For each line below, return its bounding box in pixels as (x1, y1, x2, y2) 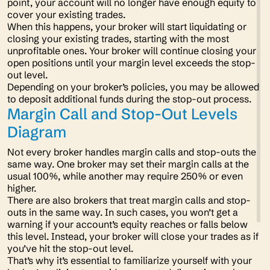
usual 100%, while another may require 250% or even (7, 170, 243, 182)
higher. (7, 182, 36, 194)
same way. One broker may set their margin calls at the (7, 158, 249, 170)
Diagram (7, 122, 70, 142)
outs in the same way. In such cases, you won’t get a (7, 206, 238, 218)
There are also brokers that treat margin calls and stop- (7, 194, 251, 206)
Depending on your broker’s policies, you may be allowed (7, 81, 259, 93)
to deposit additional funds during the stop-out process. (7, 93, 254, 105)
